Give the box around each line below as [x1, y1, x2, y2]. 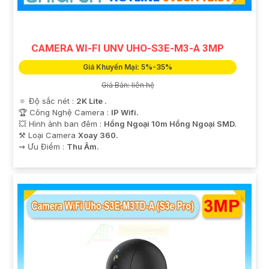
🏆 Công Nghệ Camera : [19, 107, 111, 118]
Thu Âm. [67, 142, 99, 152]
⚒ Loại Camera [19, 130, 78, 141]
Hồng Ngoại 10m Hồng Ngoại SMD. [104, 119, 237, 129]
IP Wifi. [111, 107, 139, 118]
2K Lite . [76, 96, 107, 106]
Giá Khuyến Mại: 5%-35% [83, 62, 172, 72]
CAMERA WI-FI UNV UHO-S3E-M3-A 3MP [31, 42, 224, 55]
